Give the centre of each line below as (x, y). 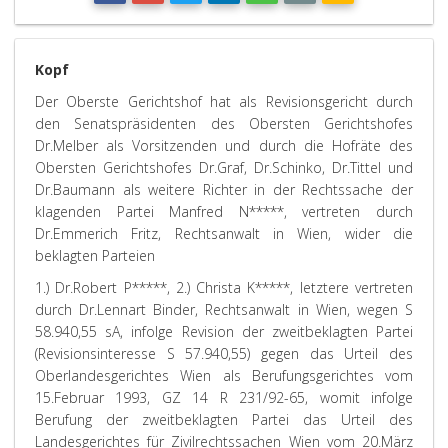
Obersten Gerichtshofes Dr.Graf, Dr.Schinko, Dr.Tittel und (224, 167)
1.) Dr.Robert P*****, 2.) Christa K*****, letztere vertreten (224, 287)
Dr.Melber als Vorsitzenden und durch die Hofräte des (224, 145)
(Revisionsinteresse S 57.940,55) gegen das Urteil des (224, 353)
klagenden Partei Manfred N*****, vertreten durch (224, 211)
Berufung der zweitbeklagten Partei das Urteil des (224, 419)
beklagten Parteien (95, 255)
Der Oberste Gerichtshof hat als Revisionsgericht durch (224, 101)
